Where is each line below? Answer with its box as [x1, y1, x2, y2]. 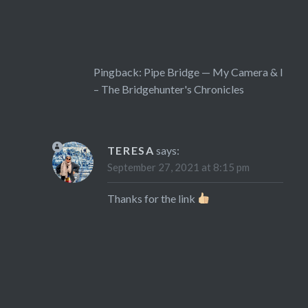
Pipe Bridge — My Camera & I [143, 65, 283, 78]
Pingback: [93, 65, 144, 78]
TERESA [107, 143, 155, 157]
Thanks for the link [107, 191, 197, 205]
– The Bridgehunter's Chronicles [93, 82, 244, 96]
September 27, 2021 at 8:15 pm [107, 160, 250, 173]
